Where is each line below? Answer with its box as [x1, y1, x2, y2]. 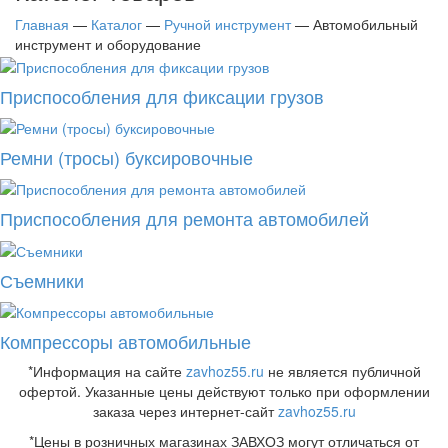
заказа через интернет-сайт [92, 400, 278, 421]
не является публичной [263, 360, 421, 381]
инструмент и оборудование [15, 34, 201, 55]
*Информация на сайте [27, 360, 186, 381]
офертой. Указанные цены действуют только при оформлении [18, 380, 430, 401]
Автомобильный [313, 14, 418, 35]
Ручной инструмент [164, 14, 291, 35]
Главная [15, 14, 69, 35]
